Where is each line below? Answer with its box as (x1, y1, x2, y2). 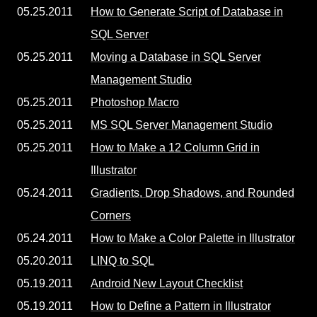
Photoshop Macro (91, 96, 179, 108)
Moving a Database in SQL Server (91, 51, 261, 63)
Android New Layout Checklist (91, 277, 243, 289)
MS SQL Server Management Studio (91, 119, 272, 131)
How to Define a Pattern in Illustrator (91, 300, 271, 312)
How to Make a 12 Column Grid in (91, 142, 260, 154)
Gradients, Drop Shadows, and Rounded (91, 187, 294, 199)
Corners (91, 209, 131, 221)
